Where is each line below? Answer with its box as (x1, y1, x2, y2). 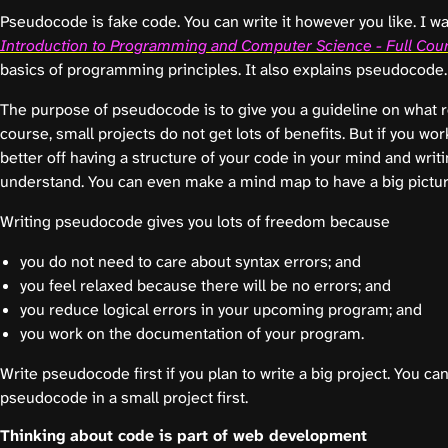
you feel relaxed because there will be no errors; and (20, 275, 391, 296)
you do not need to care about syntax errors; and (20, 251, 361, 272)
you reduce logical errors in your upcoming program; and (20, 299, 422, 320)
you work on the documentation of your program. (20, 323, 364, 344)
